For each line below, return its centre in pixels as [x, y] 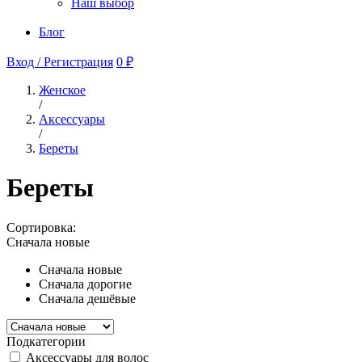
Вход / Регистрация [60, 61]
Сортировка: [41, 227]
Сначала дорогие [85, 284]
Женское [62, 90]
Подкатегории [46, 341]
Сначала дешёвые [87, 298]
